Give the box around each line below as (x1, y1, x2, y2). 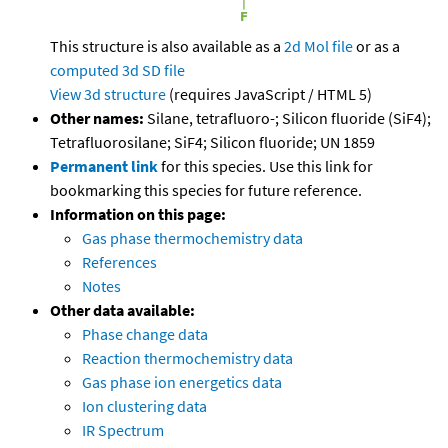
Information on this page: (50, 204, 226, 225)
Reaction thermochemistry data (82, 348, 293, 369)
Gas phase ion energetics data (82, 372, 282, 393)
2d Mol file (284, 36, 353, 57)
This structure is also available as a (50, 36, 284, 57)
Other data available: (50, 300, 195, 321)
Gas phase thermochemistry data (82, 228, 303, 249)
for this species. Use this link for (161, 156, 373, 177)
